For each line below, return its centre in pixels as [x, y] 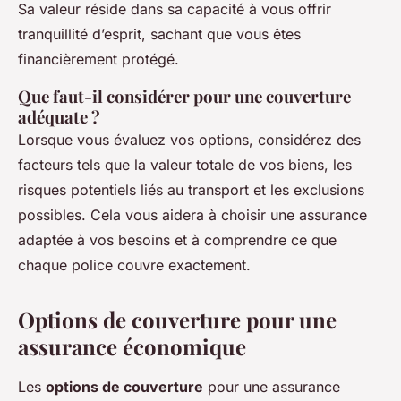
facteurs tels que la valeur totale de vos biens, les [185, 165]
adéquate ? [59, 117]
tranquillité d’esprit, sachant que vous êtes [159, 34]
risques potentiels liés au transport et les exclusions [191, 190]
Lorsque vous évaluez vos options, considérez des [189, 140]
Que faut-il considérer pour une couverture [184, 97]
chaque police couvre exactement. [134, 265]
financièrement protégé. [98, 60]
